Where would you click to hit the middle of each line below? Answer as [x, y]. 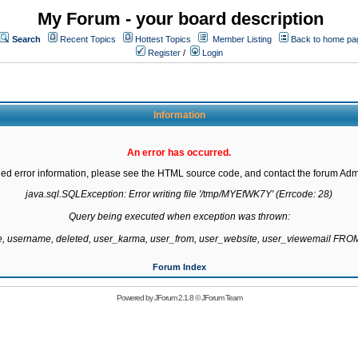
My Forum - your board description [181, 19]
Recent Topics [88, 39]
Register [163, 53]
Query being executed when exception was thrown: [179, 217]
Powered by [135, 298]
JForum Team [221, 298]
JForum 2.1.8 [173, 298]
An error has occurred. [179, 153]
